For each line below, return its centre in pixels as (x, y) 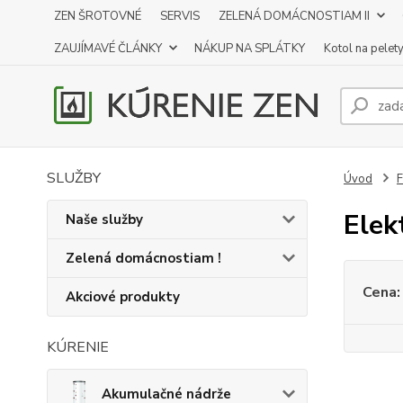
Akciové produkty (123, 297)
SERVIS (180, 16)
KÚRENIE (78, 347)
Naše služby (104, 219)
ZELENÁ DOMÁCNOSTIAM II (294, 16)
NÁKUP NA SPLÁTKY (250, 49)
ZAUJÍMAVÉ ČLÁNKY (108, 49)
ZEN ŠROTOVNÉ (98, 16)
